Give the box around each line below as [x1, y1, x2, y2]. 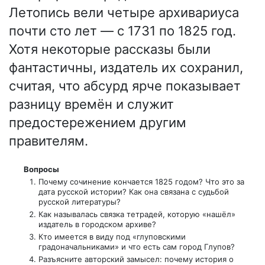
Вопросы [23, 164, 59, 174]
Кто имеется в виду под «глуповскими [38, 231, 186, 241]
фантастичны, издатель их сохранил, [9, 59, 243, 75]
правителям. [9, 132, 88, 148]
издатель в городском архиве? [38, 219, 156, 229]
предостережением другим [9, 114, 186, 130]
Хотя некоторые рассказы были [9, 41, 211, 57]
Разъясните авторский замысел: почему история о [38, 254, 234, 264]
